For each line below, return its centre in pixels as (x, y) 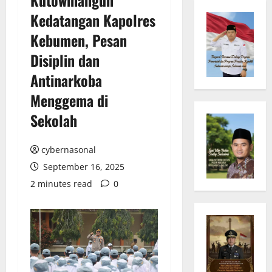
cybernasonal (69, 149)
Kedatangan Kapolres (93, 20)
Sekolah (56, 120)
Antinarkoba (66, 80)
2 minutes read (61, 183)
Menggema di (69, 100)
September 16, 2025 (83, 166)
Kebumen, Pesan (79, 40)
